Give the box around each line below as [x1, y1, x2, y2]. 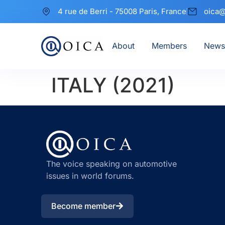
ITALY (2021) [51, 73, 175, 97]
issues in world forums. [46, 171, 134, 181]
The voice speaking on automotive [46, 159, 177, 169]
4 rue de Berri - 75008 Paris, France [58, 7, 186, 16]
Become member [51, 200, 116, 211]
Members [151, 41, 187, 51]
